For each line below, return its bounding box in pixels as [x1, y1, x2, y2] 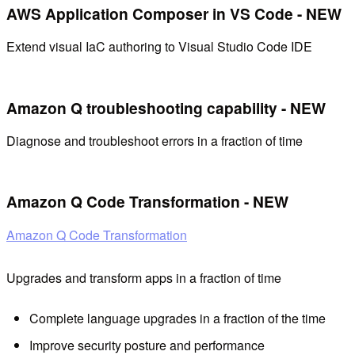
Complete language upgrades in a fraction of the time [29, 309, 326, 328]
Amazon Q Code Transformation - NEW [6, 190, 288, 213]
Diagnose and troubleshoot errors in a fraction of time [6, 132, 303, 151]
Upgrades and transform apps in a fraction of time [6, 268, 281, 287]
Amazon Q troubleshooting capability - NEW [6, 96, 326, 119]
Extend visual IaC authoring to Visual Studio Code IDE [6, 37, 312, 56]
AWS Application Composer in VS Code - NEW [6, 2, 342, 25]
